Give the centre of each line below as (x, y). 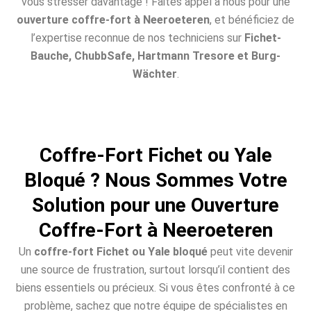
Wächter (154, 74)
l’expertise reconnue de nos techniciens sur (137, 38)
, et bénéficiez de (252, 20)
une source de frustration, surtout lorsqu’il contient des (155, 269)
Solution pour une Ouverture (155, 205)
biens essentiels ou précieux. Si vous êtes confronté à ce (155, 287)
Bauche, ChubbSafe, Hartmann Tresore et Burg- (155, 56)
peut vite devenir (250, 251)
